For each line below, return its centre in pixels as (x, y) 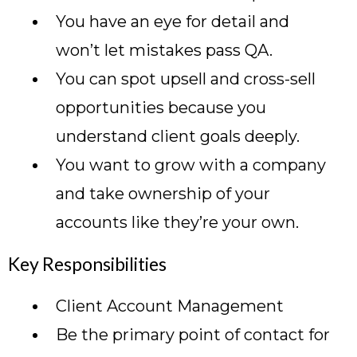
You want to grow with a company (191, 165)
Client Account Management (170, 306)
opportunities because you (161, 108)
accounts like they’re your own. (177, 222)
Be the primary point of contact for (193, 335)
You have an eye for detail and (173, 22)
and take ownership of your (163, 194)
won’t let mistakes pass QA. (164, 50)
